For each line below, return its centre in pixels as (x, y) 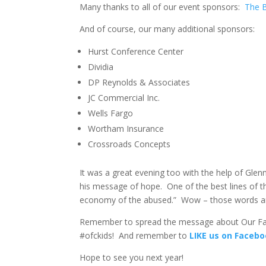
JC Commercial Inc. (124, 98)
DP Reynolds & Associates (139, 82)
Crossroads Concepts (129, 144)
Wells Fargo (111, 113)
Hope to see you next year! (132, 257)
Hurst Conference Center (136, 51)
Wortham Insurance (126, 129)
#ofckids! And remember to (135, 235)
